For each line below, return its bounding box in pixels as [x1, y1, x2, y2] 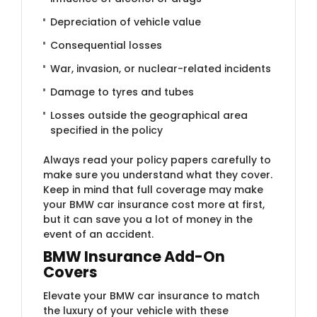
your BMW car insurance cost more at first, [43, 197, 265, 212]
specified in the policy [50, 122, 163, 137]
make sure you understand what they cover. [43, 167, 272, 182]
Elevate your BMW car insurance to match [43, 288, 260, 303]
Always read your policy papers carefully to [43, 152, 271, 167]
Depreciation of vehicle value [50, 14, 201, 29]
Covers [43, 261, 98, 282]
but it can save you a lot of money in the [43, 212, 253, 226]
